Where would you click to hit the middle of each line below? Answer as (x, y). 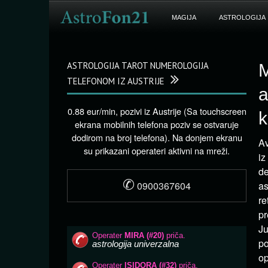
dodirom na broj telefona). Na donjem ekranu (157, 137)
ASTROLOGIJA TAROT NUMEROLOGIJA (138, 66)
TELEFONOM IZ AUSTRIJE (116, 81)
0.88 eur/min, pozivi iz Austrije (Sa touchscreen (157, 111)
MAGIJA (184, 17)
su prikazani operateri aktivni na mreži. (157, 150)
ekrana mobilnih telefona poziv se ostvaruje (157, 124)
